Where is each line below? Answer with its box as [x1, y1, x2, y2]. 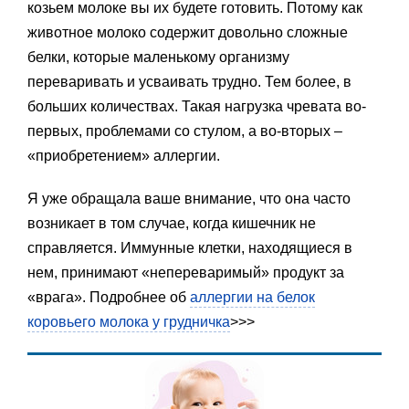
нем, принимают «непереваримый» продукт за [27, 265, 344, 281]
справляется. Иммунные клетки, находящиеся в [27, 240, 352, 257]
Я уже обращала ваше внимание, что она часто [27, 191, 351, 207]
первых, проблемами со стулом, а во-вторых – [27, 123, 342, 140]
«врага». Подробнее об [27, 289, 190, 306]
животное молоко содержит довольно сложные [27, 25, 348, 41]
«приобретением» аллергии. [27, 148, 220, 164]
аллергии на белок [190, 289, 315, 306]
